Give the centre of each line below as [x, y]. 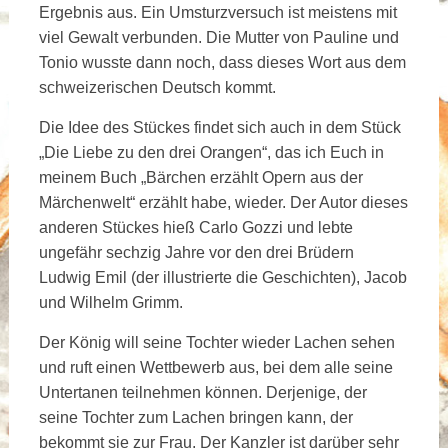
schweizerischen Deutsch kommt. [157, 87]
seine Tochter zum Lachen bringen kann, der [195, 417]
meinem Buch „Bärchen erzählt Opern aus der [200, 177]
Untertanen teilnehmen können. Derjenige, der [202, 392]
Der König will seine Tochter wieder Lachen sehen [216, 342]
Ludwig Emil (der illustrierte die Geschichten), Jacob [222, 277]
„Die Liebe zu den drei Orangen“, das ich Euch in [211, 152]
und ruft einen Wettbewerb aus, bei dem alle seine [215, 367]
